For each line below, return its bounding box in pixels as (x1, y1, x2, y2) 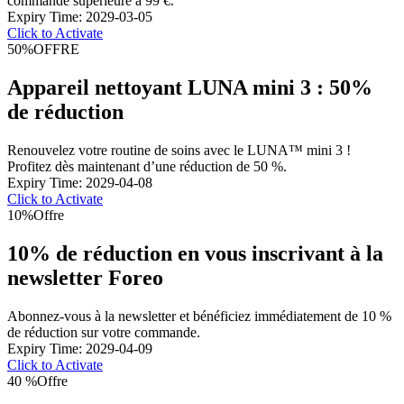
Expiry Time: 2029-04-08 (7, 175, 152, 191)
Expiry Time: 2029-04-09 (7, 340, 152, 356)
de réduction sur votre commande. (7, 324, 200, 340)
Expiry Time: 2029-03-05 (7, 9, 152, 25)
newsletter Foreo (7, 266, 163, 290)
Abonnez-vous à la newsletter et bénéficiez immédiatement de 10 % (7, 308, 391, 324)
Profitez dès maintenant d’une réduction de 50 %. (7, 159, 287, 175)
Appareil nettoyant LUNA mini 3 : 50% (7, 76, 372, 100)
